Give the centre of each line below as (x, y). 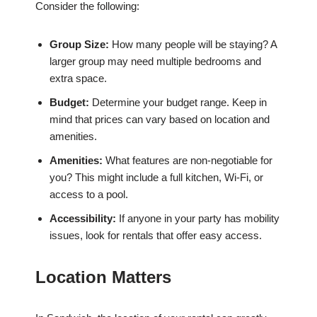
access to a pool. (89, 195)
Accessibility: (83, 219)
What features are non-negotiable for (188, 161)
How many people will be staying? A (193, 45)
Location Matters (103, 277)
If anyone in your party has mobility (198, 219)
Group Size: (79, 45)
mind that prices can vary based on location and (160, 120)
